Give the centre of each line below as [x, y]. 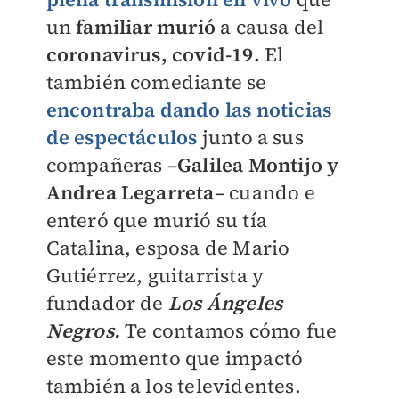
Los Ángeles [225, 303]
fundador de [107, 303]
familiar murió [146, 27]
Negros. [83, 330]
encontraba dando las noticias [189, 110]
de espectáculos [122, 137]
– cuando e [265, 192]
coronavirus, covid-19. [155, 54]
